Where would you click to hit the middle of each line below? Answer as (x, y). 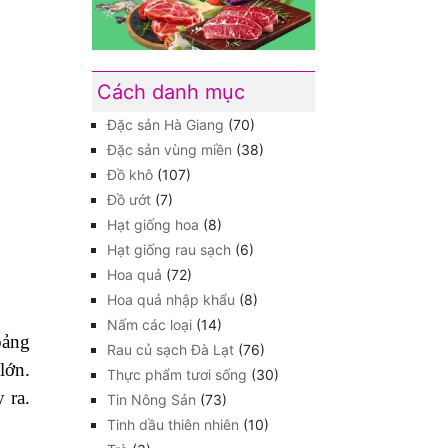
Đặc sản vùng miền (169, 150)
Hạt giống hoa (153, 225)
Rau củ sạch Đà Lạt (170, 350)
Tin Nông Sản (151, 400)
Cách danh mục (171, 92)
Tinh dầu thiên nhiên (173, 425)
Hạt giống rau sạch (169, 250)
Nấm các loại (149, 325)
